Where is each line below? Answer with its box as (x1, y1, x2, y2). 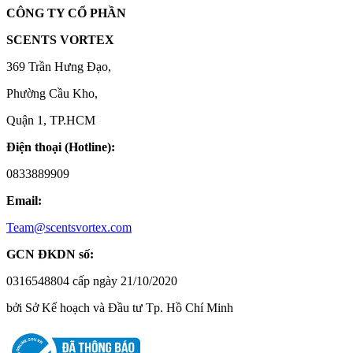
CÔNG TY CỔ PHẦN (6, 6, 126, 20)
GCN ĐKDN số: (6, 247, 94, 261)
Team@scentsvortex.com (6, 220, 132, 234)
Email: (6, 193, 42, 207)
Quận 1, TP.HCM (6, 113, 95, 127)
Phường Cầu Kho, (6, 86, 98, 100)
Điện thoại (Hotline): (6, 139, 115, 154)
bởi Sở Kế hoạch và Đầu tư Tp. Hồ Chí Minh (6, 300, 233, 314)
